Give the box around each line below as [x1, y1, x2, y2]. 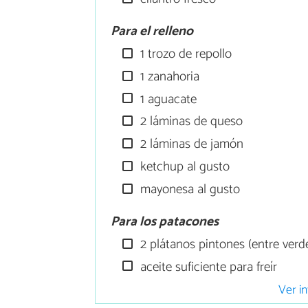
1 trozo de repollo [137, 43, 232, 65]
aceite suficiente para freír [137, 256, 278, 278]
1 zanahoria [137, 65, 200, 87]
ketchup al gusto [137, 155, 230, 177]
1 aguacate [137, 88, 197, 110]
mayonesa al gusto [137, 178, 241, 200]
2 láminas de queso [137, 111, 243, 133]
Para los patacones [111, 210, 219, 232]
